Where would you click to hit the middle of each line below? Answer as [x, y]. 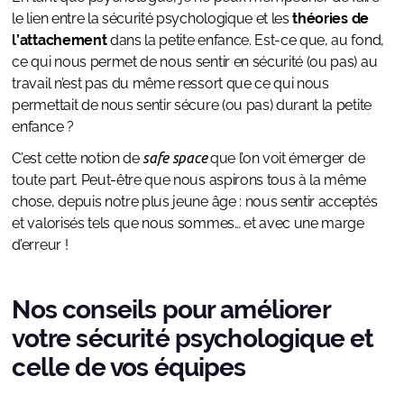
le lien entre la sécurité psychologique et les [152, 19]
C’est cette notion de [78, 159]
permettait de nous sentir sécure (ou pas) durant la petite [192, 106]
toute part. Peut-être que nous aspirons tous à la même [189, 180]
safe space [175, 158]
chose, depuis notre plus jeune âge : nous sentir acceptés [195, 202]
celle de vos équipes [129, 368]
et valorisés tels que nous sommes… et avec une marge [188, 224]
